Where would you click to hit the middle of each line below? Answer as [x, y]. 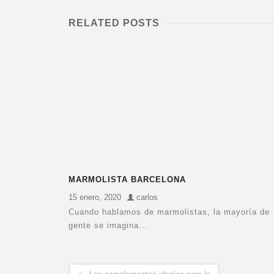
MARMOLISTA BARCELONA [127, 180]
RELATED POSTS [114, 23]
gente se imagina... [108, 226]
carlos [146, 198]
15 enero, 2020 [95, 198]
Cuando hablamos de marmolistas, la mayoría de [169, 212]
